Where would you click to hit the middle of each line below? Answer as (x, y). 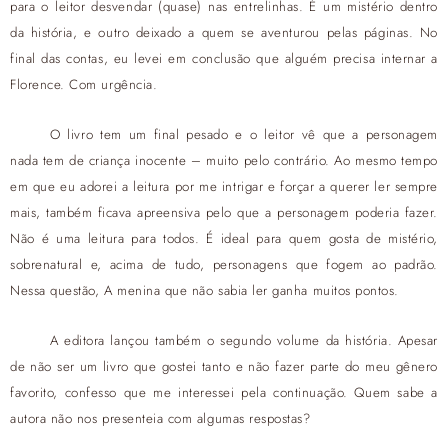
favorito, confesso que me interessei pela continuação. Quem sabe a (224, 392)
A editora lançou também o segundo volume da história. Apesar (243, 340)
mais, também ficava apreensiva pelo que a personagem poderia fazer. (224, 213)
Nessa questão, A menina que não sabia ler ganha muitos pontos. (204, 291)
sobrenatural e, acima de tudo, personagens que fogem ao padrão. (224, 265)
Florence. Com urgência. (84, 85)
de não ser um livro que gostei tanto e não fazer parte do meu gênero (224, 366)
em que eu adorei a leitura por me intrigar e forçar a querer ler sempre (224, 187)
